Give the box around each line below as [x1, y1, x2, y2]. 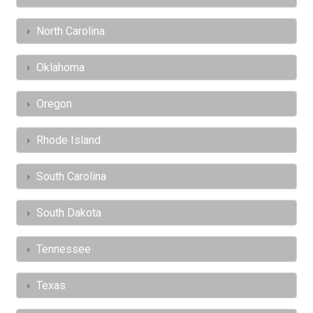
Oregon [36, 97, 72, 111]
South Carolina [36, 170, 106, 184]
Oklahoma [36, 61, 85, 75]
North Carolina [36, 24, 105, 38]
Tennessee [36, 242, 91, 256]
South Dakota [36, 206, 101, 220]
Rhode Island [36, 133, 101, 147]
